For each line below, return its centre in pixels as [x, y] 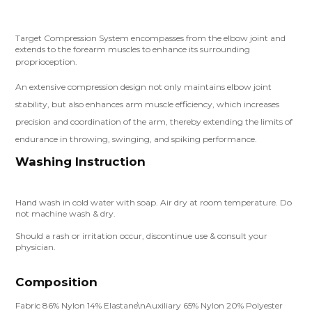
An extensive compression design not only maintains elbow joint [143, 87]
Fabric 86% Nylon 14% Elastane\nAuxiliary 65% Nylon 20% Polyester [149, 305]
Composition [56, 282]
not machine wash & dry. [65, 213]
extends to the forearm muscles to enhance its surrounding [133, 49]
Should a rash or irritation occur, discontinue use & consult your [141, 236]
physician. [36, 247]
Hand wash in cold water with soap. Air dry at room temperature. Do [154, 202]
